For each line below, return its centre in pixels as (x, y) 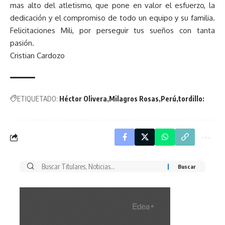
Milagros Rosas (134, 99)
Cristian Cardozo (37, 56)
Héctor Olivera (83, 99)
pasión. (22, 43)
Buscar (45, 167)
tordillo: (191, 99)
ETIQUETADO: (37, 99)
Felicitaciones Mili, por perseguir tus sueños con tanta (113, 31)
